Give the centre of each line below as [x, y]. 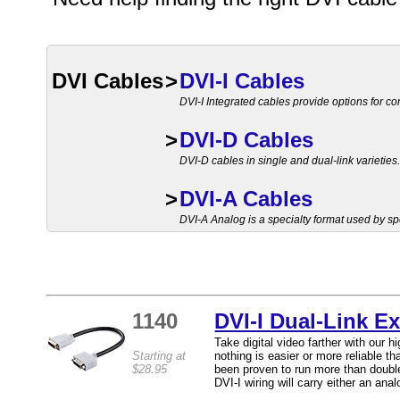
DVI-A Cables [246, 199]
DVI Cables [108, 81]
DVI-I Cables [242, 81]
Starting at [159, 356]
